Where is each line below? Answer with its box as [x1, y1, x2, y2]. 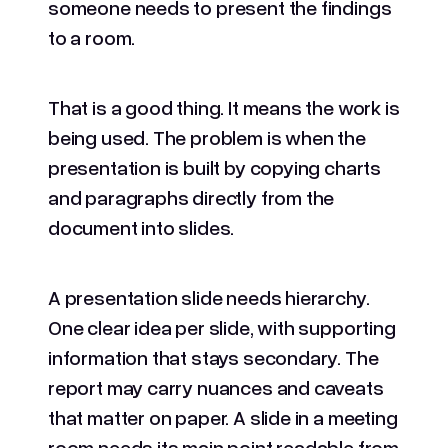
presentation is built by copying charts [48, 154, 381, 179]
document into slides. [48, 214, 235, 239]
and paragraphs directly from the [48, 184, 335, 209]
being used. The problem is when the [48, 124, 366, 149]
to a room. [48, 24, 136, 49]
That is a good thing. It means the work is [48, 94, 400, 119]
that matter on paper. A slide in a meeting [48, 404, 398, 429]
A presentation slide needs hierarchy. [48, 284, 370, 309]
